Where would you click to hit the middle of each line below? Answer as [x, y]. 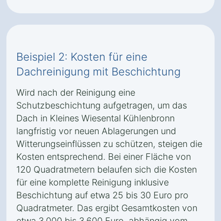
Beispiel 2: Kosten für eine [82, 57]
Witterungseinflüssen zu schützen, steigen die [109, 144]
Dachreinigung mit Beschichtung [98, 72]
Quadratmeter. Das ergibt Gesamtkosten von [107, 208]
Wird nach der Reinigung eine [76, 92]
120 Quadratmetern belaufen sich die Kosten [107, 169]
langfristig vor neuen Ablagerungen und [96, 131]
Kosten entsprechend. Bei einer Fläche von [104, 157]
